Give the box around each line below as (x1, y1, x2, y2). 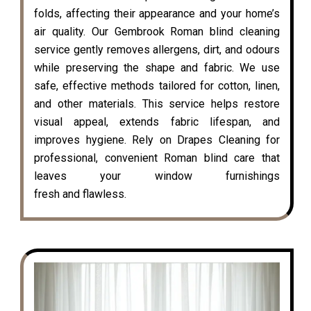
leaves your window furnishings (34, 169, 280, 183)
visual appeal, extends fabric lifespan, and (34, 115, 280, 129)
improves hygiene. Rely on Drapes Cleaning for (34, 133, 280, 147)
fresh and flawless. (34, 187, 126, 201)
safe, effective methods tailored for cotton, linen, (34, 79, 280, 93)
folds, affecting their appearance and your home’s (34, 7, 280, 21)
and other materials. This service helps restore (34, 97, 280, 111)
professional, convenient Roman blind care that (34, 151, 280, 165)
